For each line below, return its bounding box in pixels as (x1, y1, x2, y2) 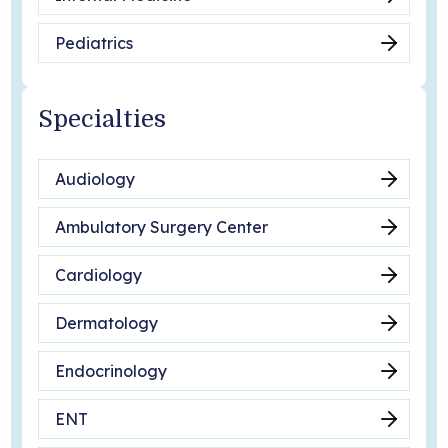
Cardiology (54, 264, 142, 285)
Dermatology (54, 312, 158, 333)
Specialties (37, 105, 166, 134)
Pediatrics (54, 33, 133, 54)
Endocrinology (54, 360, 167, 381)
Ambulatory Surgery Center (54, 216, 268, 237)
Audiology (54, 168, 135, 189)
